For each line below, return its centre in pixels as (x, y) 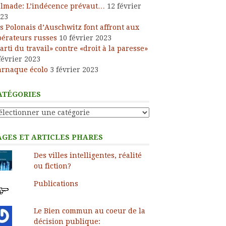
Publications (56, 183)
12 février (124, 6)
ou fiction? (52, 166)
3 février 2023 (74, 69)
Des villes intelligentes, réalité (88, 155)
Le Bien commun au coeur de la (89, 211)
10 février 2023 (85, 38)
